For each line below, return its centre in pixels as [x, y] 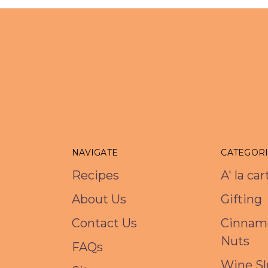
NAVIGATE [95, 153]
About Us [99, 200]
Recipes [95, 176]
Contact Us [104, 223]
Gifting [242, 200]
